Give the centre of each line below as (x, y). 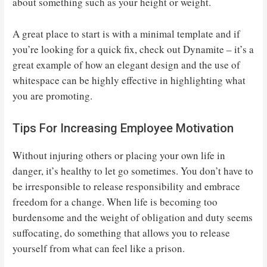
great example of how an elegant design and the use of (127, 65)
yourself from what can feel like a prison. (99, 248)
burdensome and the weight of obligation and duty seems (133, 217)
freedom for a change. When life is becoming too (115, 201)
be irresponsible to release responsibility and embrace (127, 186)
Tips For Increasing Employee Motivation (123, 128)
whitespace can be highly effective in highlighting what (129, 80)
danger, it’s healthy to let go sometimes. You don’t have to (133, 170)
